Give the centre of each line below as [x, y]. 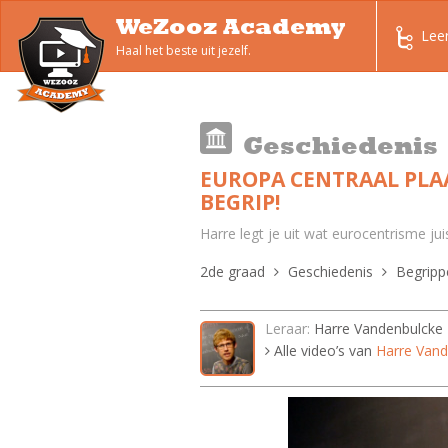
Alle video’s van [322, 350]
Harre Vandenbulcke [378, 328]
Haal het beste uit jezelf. [183, 50]
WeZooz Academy [230, 26]
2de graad [232, 271]
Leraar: [287, 328]
